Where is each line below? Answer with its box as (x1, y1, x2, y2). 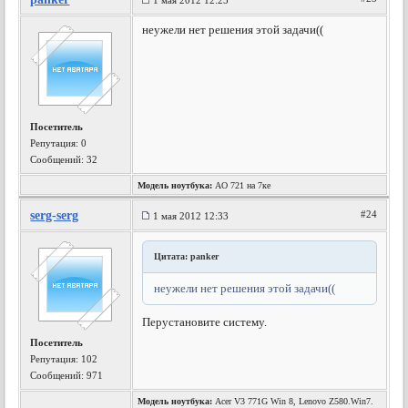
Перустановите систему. (142, 315, 268, 329)
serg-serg (30, 209, 79, 222)
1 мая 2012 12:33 (153, 210, 229, 221)
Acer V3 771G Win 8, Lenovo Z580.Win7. (212, 396, 374, 406)
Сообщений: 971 (30, 370, 104, 381)
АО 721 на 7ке (212, 180, 271, 190)
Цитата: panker (154, 251, 219, 261)
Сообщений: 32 (30, 154, 98, 165)
